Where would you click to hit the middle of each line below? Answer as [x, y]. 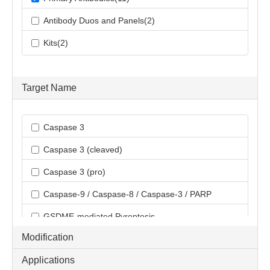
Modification [48, 237]
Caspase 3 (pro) [74, 172]
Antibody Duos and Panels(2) [99, 21]
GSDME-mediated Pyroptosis [99, 217]
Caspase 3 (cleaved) [83, 150]
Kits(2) [56, 43]
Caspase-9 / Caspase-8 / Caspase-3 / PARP [127, 194]
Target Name [49, 88]
